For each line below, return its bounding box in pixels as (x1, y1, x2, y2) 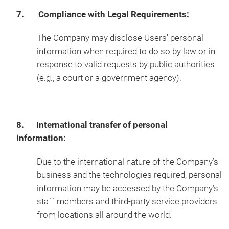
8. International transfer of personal (16, 120, 168, 130)
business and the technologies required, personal (37, 170, 222, 180)
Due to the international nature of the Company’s (37, 157, 218, 167)
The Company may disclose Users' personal (37, 33, 203, 43)
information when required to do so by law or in (37, 47, 215, 56)
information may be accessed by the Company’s (37, 184, 218, 193)
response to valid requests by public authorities (37, 60, 215, 70)
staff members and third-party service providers (37, 197, 217, 207)
